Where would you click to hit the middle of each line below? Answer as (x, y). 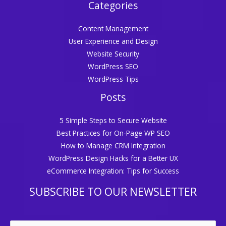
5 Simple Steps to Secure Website (113, 121)
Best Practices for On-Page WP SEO (113, 133)
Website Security (113, 54)
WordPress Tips (113, 79)
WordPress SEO (113, 67)
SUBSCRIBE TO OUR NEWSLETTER (113, 192)
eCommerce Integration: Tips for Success (113, 171)
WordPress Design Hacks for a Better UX (113, 158)
